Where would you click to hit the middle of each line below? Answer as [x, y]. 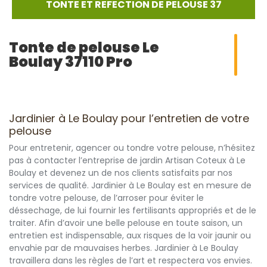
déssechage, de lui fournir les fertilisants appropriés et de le [133, 210]
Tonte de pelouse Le [84, 47]
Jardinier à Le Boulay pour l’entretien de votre [129, 118]
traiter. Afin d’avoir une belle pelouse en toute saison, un [126, 223]
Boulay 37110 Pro [71, 62]
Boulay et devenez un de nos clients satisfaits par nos [121, 173]
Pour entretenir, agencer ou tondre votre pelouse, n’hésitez [132, 148]
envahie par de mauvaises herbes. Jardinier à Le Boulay [124, 248]
